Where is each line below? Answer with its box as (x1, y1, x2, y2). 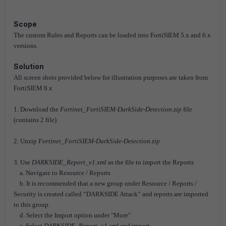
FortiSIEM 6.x (14, 84, 52, 92)
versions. (14, 42, 38, 49)
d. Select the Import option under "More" (14, 211, 131, 219)
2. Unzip (14, 137, 38, 145)
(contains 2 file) (14, 116, 56, 124)
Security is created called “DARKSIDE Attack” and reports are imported (14, 190, 208, 198)
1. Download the (14, 105, 60, 113)
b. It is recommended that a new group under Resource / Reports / (14, 180, 197, 187)
